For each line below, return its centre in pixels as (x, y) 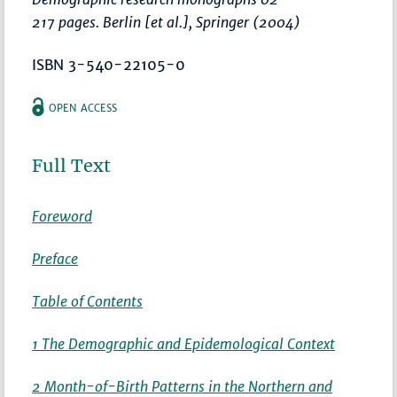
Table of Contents (88, 302)
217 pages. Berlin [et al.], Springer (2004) (167, 23)
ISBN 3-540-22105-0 (109, 65)
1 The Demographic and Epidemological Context (184, 344)
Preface (55, 259)
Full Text (72, 166)
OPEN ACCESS (83, 109)
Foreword (62, 217)
